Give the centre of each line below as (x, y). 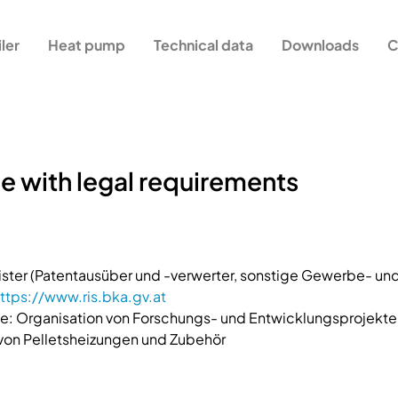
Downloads (320, 45)
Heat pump (86, 45)
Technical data (203, 45)
